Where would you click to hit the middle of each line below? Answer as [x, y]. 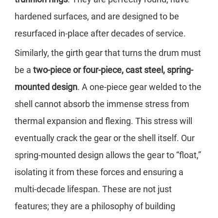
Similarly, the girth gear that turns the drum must [108, 53]
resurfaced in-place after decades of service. [100, 34]
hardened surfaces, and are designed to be [97, 17]
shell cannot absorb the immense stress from [102, 104]
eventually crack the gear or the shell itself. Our [105, 138]
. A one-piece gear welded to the [139, 87]
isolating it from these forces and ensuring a [99, 172]
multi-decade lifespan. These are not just [93, 189]
